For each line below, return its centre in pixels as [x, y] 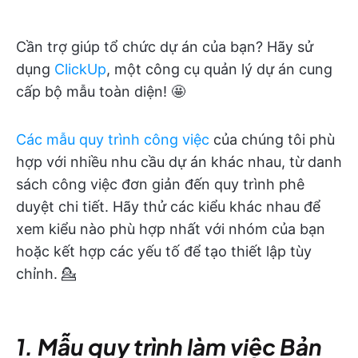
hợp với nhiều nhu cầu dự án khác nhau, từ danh [179, 162]
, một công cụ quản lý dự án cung [219, 70]
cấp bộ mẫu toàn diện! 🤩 [101, 92]
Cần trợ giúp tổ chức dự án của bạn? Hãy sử [165, 47]
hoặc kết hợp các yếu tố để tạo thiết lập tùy [164, 252]
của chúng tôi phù [272, 140]
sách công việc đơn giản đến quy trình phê [160, 185]
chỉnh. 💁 [46, 274]
